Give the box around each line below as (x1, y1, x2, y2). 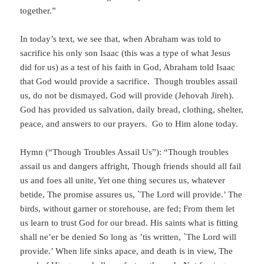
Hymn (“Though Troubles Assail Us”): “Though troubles (20, 147, 229, 157)
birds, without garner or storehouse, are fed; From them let (20, 204, 235, 214)
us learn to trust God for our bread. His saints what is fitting (20, 218, 239, 228)
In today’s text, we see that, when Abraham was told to (20, 34, 222, 44)
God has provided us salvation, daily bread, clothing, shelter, (20, 105, 244, 115)
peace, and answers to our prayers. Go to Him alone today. (20, 119, 239, 129)
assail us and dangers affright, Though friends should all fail (20, 161, 242, 171)
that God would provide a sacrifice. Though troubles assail (20, 77, 238, 87)
